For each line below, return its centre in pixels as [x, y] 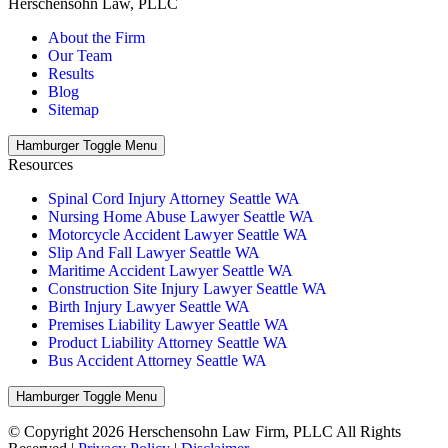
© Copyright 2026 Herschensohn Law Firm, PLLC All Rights [204, 431]
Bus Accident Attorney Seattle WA [157, 360]
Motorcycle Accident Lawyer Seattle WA [178, 234]
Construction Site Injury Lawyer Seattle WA [187, 288]
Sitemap [73, 109]
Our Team [80, 55]
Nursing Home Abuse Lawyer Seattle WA [181, 216]
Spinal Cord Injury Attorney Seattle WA [174, 198]
